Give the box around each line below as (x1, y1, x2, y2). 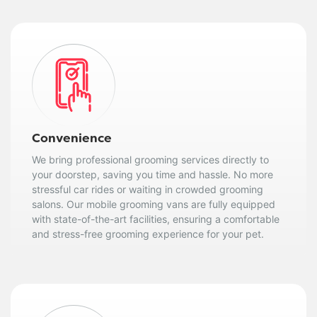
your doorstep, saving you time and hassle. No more (32, 168, 273, 180)
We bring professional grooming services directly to (32, 153, 269, 166)
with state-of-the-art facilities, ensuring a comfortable (32, 212, 279, 225)
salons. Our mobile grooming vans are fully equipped (32, 197, 275, 210)
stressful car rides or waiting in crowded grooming (32, 183, 263, 195)
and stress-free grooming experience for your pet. (32, 227, 264, 240)
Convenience (32, 133, 112, 145)
